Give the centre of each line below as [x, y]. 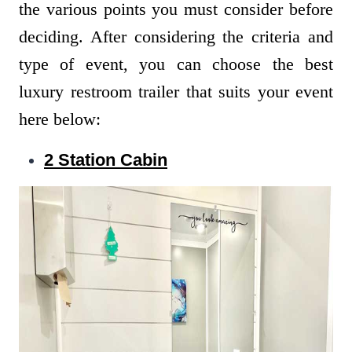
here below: [60, 119]
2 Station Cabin [106, 160]
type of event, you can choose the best [176, 64]
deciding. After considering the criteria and [176, 37]
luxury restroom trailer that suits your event [176, 92]
